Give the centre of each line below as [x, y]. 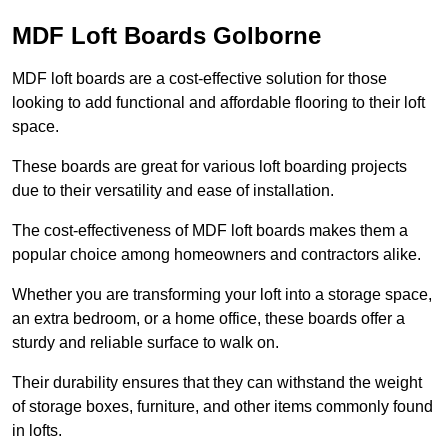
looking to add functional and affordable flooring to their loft [218, 103]
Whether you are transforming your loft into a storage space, [222, 295]
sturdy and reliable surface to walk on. [145, 343]
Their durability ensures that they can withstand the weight [217, 383]
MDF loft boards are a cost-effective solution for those [199, 79]
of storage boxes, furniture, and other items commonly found [222, 407]
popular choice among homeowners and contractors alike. [216, 255]
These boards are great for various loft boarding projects [209, 167]
